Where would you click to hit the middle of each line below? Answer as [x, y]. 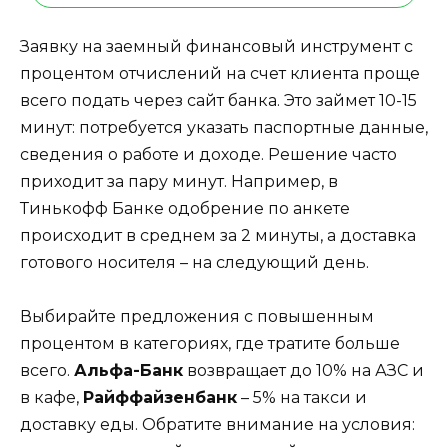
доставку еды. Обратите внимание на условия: [217, 425]
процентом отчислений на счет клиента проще [220, 73]
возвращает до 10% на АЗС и [303, 371]
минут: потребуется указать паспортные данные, [224, 127]
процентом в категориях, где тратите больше [210, 344]
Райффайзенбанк [160, 398]
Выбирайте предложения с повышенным [197, 317]
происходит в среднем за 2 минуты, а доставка [218, 235]
